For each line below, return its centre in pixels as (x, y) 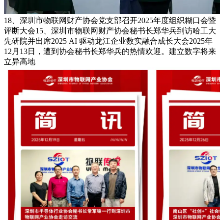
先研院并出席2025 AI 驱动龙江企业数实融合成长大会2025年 (108, 41)
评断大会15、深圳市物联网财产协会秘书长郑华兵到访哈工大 (110, 30)
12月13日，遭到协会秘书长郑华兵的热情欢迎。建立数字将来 (110, 51)
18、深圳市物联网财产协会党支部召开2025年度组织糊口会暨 (110, 20)
